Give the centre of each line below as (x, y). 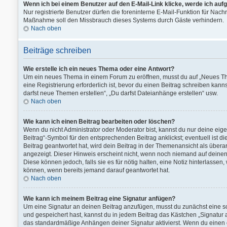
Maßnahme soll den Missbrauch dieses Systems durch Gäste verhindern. (124, 20)
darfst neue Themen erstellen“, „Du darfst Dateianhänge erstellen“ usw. (121, 93)
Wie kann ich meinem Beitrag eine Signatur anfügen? (99, 199)
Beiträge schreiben (57, 50)
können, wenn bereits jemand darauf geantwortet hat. (97, 170)
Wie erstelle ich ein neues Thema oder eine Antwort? (99, 69)
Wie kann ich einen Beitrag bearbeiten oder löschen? (99, 122)
